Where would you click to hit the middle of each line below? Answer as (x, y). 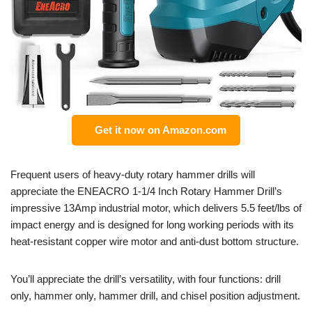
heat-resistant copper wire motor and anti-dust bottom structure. (155, 241)
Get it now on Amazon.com (158, 130)
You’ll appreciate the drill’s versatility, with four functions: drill (146, 279)
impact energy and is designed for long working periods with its (152, 224)
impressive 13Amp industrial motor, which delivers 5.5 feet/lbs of (156, 208)
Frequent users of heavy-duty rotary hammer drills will (133, 174)
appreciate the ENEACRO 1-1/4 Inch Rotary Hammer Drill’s (146, 191)
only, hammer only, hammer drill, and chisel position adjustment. (155, 295)
